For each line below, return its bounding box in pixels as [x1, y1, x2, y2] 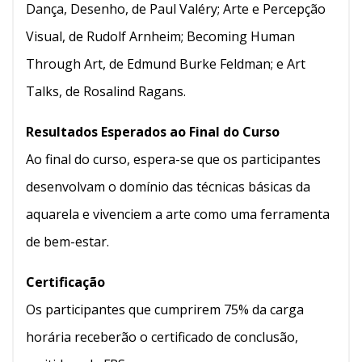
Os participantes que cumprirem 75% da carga [26, 300, 304, 318]
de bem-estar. [26, 232, 109, 250]
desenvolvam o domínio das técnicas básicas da [26, 177, 310, 196]
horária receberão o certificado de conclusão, [26, 327, 298, 346]
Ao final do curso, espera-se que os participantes [26, 149, 321, 168]
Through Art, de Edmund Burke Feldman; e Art [26, 54, 305, 73]
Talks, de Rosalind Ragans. [26, 82, 186, 100]
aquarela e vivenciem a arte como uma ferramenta [26, 204, 330, 223]
